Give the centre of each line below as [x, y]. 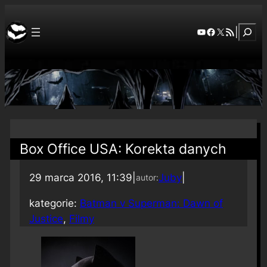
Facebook [228, 31]
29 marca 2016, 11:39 [80, 177]
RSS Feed [235, 31]
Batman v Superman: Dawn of [151, 203]
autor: [147, 177]
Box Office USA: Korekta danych [123, 149]
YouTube [215, 31]
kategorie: [54, 203]
